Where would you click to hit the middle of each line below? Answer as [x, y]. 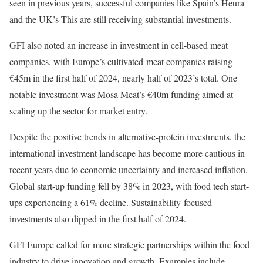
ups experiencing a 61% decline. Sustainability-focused [111, 202]
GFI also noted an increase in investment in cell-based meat [119, 45]
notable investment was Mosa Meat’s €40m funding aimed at [121, 94]
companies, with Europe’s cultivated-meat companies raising [121, 61]
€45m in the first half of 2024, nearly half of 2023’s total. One [123, 77]
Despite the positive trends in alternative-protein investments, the [127, 136]
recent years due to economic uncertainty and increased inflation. [129, 169]
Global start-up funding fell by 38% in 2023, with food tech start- [129, 186]
